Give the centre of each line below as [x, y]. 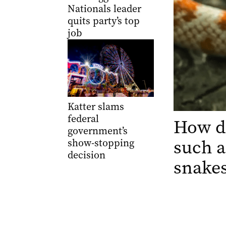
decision [86, 155]
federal [83, 119]
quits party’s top [103, 21]
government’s [97, 131]
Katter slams [96, 107]
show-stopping [101, 143]
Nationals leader [104, 9]
